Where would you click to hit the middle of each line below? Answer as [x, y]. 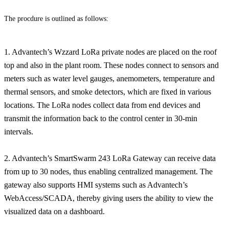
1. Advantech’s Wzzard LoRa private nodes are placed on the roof [110, 52]
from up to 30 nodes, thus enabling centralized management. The [108, 172]
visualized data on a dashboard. [54, 212]
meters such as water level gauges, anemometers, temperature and [109, 79]
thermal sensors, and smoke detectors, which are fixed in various [108, 92]
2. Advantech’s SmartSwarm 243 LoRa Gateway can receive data [110, 158]
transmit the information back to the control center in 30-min [101, 119]
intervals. [19, 132]
